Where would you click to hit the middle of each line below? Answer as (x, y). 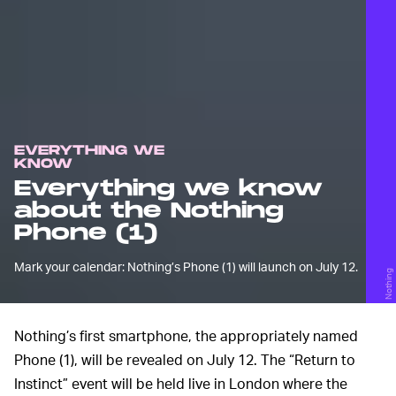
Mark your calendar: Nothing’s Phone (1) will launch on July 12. (186, 267)
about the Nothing (149, 211)
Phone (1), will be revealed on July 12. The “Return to (185, 360)
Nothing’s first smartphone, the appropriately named (186, 336)
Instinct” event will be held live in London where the (181, 384)
